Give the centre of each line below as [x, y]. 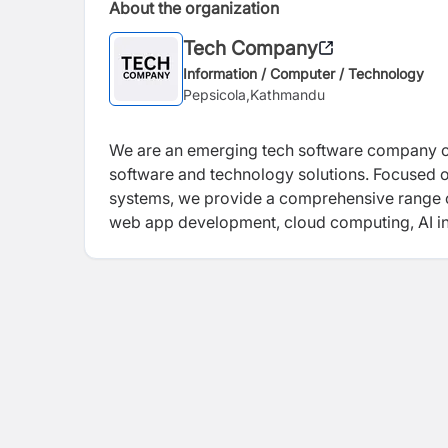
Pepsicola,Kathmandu [254, 94]
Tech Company [250, 47]
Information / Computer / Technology [303, 73]
